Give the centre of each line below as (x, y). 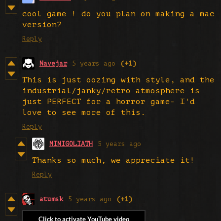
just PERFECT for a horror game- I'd (109, 101)
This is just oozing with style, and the (118, 80)
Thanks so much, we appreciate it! (113, 160)
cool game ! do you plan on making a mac (118, 14)
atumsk (51, 199)
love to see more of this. (84, 112)
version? (42, 24)
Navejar (53, 63)
